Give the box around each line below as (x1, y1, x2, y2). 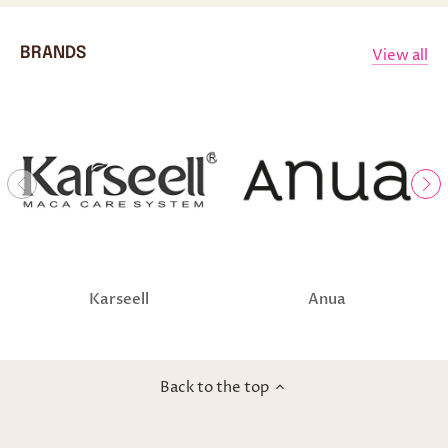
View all (372, 44, 428, 66)
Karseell (89, 288, 150, 309)
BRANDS (20, 45, 86, 63)
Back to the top (160, 376, 269, 398)
